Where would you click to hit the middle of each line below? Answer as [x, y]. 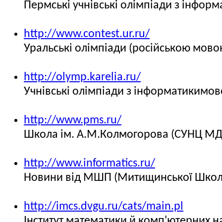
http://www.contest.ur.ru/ [87, 34]
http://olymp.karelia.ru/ [82, 77]
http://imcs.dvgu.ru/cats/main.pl [104, 207]
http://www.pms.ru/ [73, 120]
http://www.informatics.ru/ [89, 164]
